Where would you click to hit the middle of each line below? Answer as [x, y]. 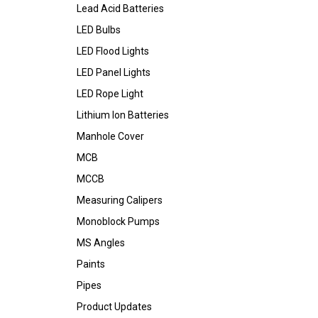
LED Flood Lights [113, 51]
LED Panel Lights [114, 72]
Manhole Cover [110, 136]
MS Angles [101, 243]
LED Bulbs [99, 30]
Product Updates [114, 307]
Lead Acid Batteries [120, 9]
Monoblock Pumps [118, 221]
